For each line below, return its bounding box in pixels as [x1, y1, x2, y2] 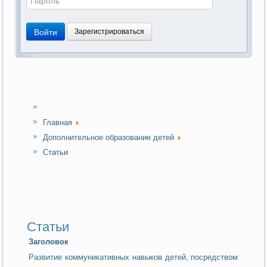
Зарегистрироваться [74, 27, 145, 36]
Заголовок [29, 237, 69, 246]
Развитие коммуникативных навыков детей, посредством [29, 252, 238, 262]
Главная [43, 117, 73, 127]
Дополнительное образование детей [43, 132, 175, 142]
